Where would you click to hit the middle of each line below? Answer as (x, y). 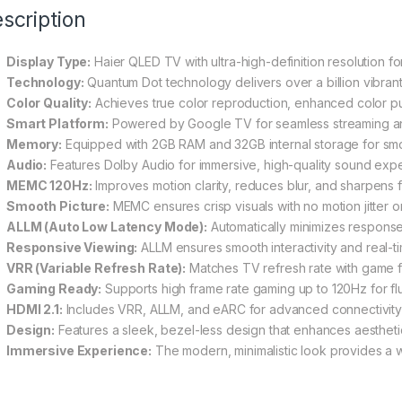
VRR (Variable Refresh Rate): (96, 268)
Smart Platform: (57, 124)
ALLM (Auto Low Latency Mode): (107, 227)
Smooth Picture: (58, 206)
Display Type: (49, 62)
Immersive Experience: (79, 351)
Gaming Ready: (54, 289)
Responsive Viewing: (72, 248)
